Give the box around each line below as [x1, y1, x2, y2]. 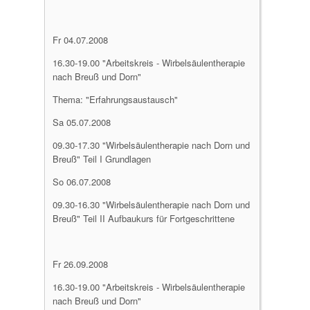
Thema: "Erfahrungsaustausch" [53, 93, 178, 106]
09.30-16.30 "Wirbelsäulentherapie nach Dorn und [53, 198, 250, 211]
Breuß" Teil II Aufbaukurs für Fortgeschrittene [53, 212, 235, 225]
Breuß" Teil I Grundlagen [53, 152, 151, 165]
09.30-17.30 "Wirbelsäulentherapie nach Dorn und [53, 138, 250, 152]
